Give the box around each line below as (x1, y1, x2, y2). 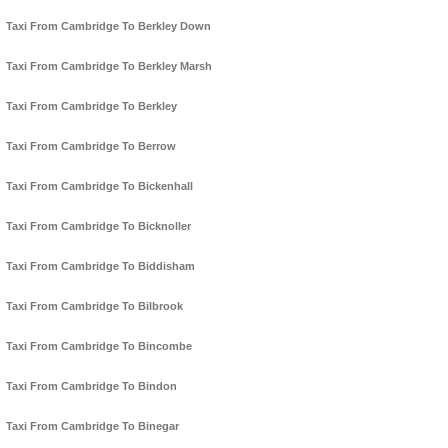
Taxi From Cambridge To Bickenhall (6, 180, 193, 193)
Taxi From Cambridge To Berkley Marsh (6, 60, 212, 73)
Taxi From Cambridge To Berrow (6, 140, 176, 153)
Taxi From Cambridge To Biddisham (6, 260, 195, 273)
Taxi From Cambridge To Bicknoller (6, 220, 191, 233)
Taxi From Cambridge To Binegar (6, 420, 179, 433)
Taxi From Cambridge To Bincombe (6, 340, 192, 353)
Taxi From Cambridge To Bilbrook (6, 300, 183, 313)
